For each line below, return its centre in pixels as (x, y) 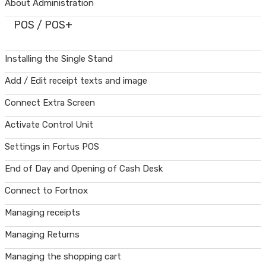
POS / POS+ (43, 25)
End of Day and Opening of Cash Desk (84, 169)
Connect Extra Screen (50, 103)
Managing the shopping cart (63, 256)
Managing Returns (42, 235)
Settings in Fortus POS (52, 147)
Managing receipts (42, 213)
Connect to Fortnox (46, 191)
